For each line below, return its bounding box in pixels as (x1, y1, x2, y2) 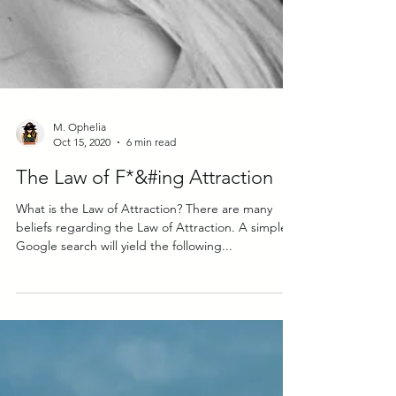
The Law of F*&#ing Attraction (16, 229, 273, 253)
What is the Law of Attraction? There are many (16, 264, 272, 280)
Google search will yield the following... (16, 301, 232, 317)
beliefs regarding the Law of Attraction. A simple (16, 283, 287, 299)
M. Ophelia (53, 184, 106, 197)
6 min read (126, 199, 176, 212)
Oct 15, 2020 (53, 199, 110, 212)
